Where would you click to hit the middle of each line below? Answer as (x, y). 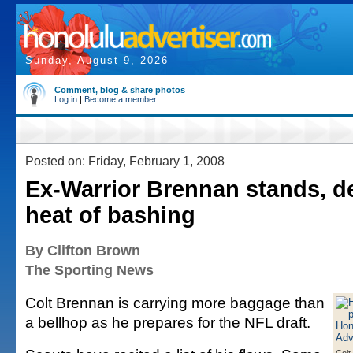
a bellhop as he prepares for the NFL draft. (168, 322)
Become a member (121, 99)
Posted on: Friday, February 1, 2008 (125, 161)
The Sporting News (89, 270)
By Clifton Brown (83, 251)
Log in (66, 99)
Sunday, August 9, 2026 (97, 60)
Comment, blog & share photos (120, 90)
